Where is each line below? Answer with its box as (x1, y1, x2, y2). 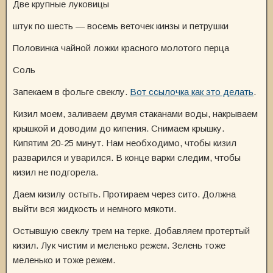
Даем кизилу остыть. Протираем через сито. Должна (13, 189, 236, 199)
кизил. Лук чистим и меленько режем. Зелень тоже (13, 240, 225, 250)
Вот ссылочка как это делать (130, 87, 253, 97)
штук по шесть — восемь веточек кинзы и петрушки (13, 21, 229, 31)
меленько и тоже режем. (13, 255, 115, 265)
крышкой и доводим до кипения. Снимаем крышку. (13, 123, 224, 133)
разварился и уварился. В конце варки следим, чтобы (13, 152, 241, 163)
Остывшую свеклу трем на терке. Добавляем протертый (13, 225, 250, 236)
